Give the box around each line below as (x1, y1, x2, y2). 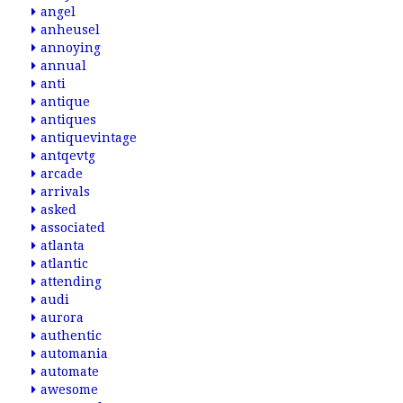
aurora (40, 310, 84, 325)
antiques (40, 112, 96, 127)
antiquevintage (40, 130, 137, 145)
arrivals (40, 184, 90, 199)
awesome (40, 382, 98, 397)
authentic (40, 328, 102, 343)
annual (40, 58, 86, 73)
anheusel (40, 22, 100, 37)
